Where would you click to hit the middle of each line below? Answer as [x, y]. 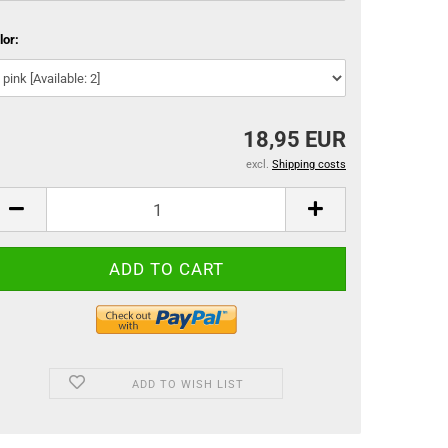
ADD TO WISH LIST [187, 384]
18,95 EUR [294, 139]
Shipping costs [309, 164]
